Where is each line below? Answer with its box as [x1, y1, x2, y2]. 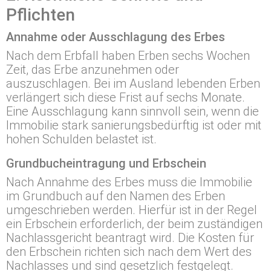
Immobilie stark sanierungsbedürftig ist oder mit [6, 118, 261, 132]
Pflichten [6, 5, 75, 25]
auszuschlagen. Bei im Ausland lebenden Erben [6, 76, 260, 91]
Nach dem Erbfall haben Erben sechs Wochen [6, 48, 250, 63]
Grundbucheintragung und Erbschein [6, 156, 206, 171]
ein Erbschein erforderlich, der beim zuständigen [6, 217, 263, 231]
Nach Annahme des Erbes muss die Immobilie [6, 175, 252, 189]
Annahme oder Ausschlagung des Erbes [6, 30, 225, 44]
